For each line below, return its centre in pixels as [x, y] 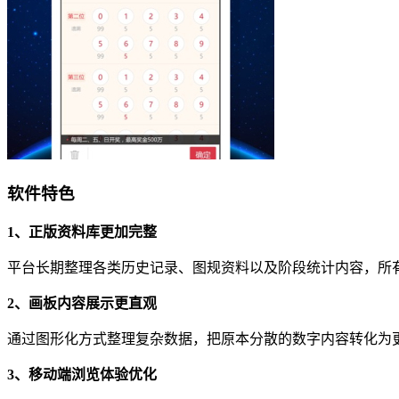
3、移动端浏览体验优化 [82, 375]
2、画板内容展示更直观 [82, 304]
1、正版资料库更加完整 [82, 232]
